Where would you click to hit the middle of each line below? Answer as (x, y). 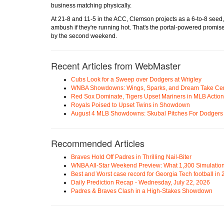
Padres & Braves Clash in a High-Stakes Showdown (142, 191)
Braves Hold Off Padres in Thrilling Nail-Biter (131, 157)
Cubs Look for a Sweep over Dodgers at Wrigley (136, 79)
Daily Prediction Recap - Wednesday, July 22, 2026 (140, 182)
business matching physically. (91, 5)
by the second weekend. (84, 36)
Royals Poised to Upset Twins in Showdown (130, 105)
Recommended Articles (98, 143)
